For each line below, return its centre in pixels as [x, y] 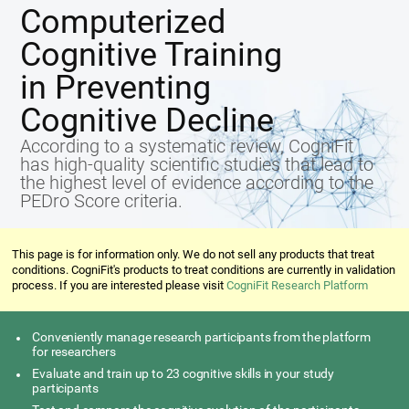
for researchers [74, 351]
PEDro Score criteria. [102, 201]
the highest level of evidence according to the [197, 183]
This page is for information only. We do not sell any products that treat [194, 254]
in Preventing [116, 88]
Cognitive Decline [147, 121]
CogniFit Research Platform [298, 285]
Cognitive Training [152, 55]
